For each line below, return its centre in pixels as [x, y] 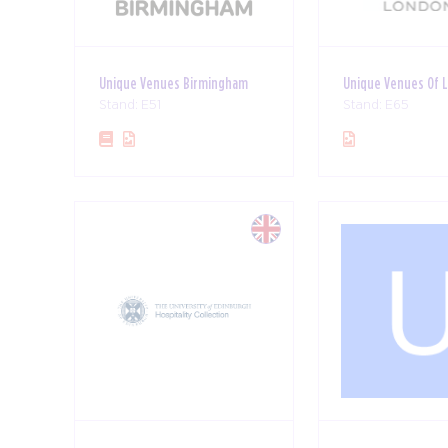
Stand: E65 [376, 105]
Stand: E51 [130, 105]
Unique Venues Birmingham [173, 83]
